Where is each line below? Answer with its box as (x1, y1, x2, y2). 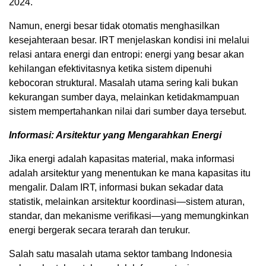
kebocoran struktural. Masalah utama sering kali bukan (9, 77, 238, 88)
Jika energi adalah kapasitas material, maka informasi (9, 153, 235, 164)
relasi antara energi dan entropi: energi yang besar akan (9, 49, 244, 59)
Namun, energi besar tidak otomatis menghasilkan (9, 20, 220, 31)
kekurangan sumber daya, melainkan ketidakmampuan (9, 91, 239, 102)
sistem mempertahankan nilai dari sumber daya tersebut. (9, 106, 246, 116)
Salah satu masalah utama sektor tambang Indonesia (9, 248, 232, 259)
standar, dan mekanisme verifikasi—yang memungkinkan (9, 210, 249, 221)
